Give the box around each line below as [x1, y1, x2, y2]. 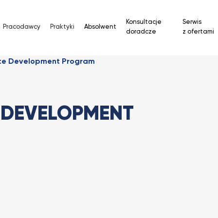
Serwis [182, 19, 201, 25]
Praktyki [50, 24, 74, 30]
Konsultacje [126, 19, 162, 25]
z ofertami [182, 29, 214, 35]
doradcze [126, 29, 156, 35]
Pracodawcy [3, 24, 40, 30]
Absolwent [84, 24, 116, 30]
